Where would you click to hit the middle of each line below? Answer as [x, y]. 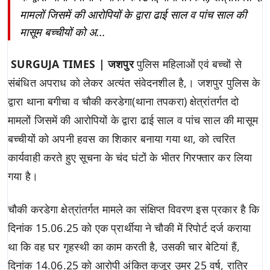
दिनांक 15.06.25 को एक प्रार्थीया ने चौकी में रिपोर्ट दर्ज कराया [130, 228]
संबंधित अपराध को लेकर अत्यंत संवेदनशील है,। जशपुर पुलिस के [134, 83]
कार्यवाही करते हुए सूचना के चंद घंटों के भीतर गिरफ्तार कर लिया [130, 158]
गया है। [23, 176]
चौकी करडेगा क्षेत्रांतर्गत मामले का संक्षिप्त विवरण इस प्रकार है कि [134, 209]
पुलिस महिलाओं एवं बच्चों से [187, 64]
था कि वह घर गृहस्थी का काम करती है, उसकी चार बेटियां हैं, [124, 247]
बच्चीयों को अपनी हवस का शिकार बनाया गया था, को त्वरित [122, 139]
